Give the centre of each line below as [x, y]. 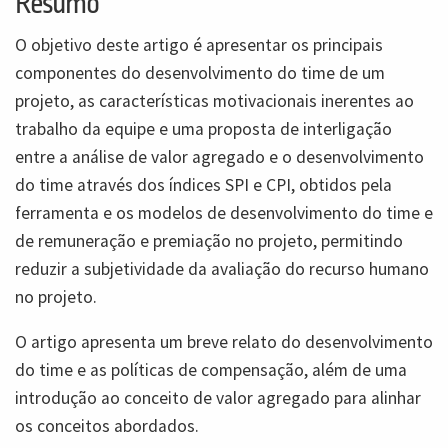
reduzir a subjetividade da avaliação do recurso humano [222, 268]
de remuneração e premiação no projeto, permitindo [209, 240]
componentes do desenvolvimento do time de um [200, 72]
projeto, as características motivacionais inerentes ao [214, 100]
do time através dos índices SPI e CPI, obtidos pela [203, 184]
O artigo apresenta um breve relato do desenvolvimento [224, 342]
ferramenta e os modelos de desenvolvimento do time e [224, 212]
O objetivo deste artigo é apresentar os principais [199, 44]
